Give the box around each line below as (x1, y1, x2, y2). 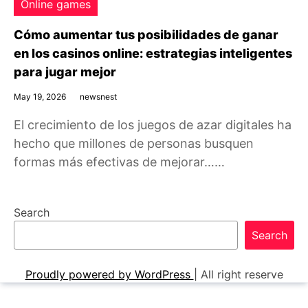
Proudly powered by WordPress (25, 267, 194, 281)
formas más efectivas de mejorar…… (14, 155, 225, 169)
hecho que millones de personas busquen (14, 136, 254, 151)
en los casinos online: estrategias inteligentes (14, 46, 292, 60)
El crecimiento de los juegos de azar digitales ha (14, 118, 291, 132)
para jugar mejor (14, 65, 116, 79)
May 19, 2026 (14, 91, 66, 102)
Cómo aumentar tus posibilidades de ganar (14, 27, 278, 42)
